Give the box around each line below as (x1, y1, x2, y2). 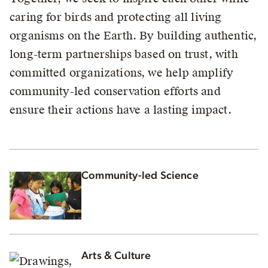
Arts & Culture (81, 250, 151, 261)
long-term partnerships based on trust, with (10, 47, 238, 61)
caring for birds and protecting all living (10, 10, 222, 24)
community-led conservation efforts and (10, 84, 221, 98)
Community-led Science (81, 170, 199, 181)
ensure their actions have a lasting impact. (10, 103, 232, 117)
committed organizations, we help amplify (10, 66, 234, 80)
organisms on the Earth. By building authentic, (10, 29, 257, 42)
